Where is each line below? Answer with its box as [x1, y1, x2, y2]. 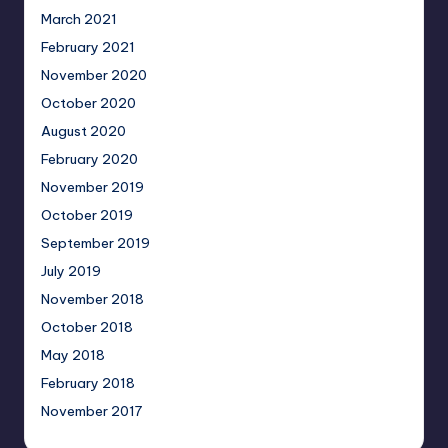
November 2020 [41, 66, 147, 85]
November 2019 [41, 178, 144, 197]
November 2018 [41, 290, 144, 309]
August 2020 [41, 122, 126, 141]
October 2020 [41, 94, 136, 113]
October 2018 [41, 318, 133, 337]
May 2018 [41, 346, 105, 365]
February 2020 [41, 150, 138, 169]
